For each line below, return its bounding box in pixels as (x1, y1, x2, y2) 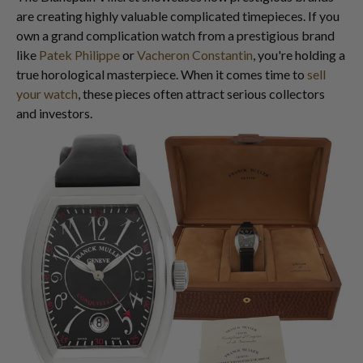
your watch (16, 85, 78, 101)
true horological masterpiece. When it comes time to (16, 66, 307, 82)
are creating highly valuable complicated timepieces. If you (16, 7, 340, 23)
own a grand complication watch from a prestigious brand (16, 27, 335, 43)
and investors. (16, 105, 92, 121)
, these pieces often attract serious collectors (78, 85, 325, 101)
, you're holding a (253, 46, 345, 62)
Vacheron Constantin (137, 46, 253, 62)
